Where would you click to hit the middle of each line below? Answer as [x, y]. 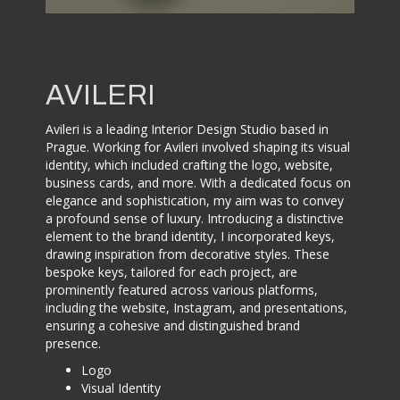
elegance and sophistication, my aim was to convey [195, 200]
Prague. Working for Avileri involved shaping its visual [198, 146]
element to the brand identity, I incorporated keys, [191, 236]
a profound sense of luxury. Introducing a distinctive [195, 218]
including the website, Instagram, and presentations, [197, 307]
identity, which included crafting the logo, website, [190, 164]
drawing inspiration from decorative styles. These [188, 254]
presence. [74, 343]
